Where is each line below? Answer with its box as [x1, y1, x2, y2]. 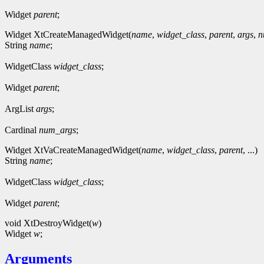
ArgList [5, 103, 36, 114]
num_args [39, 124, 76, 135]
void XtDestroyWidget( [5, 217, 92, 228]
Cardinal [5, 124, 39, 135]
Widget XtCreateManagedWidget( [5, 29, 131, 39]
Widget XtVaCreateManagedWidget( [5, 144, 141, 155]
